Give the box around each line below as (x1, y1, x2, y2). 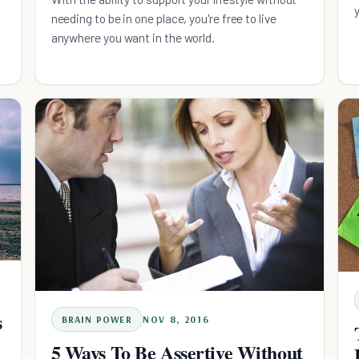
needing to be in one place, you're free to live (50, 10, 276, 26)
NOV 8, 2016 (142, 313, 210, 326)
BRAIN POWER (61, 313, 132, 326)
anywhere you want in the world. (50, 30, 216, 46)
